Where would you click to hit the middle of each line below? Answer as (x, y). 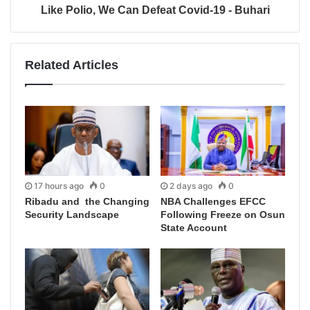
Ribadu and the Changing (87, 202)
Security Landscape (72, 215)
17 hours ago (59, 186)
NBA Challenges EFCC (213, 202)
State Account (194, 228)
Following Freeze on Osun (223, 215)
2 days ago (191, 186)
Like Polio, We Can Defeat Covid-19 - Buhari (155, 10)
